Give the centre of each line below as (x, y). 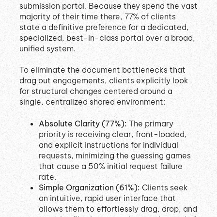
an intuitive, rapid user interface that (107, 198)
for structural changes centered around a (96, 91)
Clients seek (164, 187)
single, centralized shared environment (91, 102)
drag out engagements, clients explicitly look (104, 81)
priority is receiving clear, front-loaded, (113, 134)
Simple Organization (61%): (89, 187)
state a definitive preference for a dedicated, (104, 27)
